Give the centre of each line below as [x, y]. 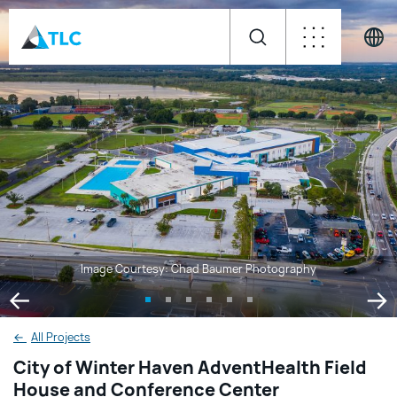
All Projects [61, 338]
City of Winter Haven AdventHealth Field [190, 367]
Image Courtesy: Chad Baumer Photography [198, 269]
